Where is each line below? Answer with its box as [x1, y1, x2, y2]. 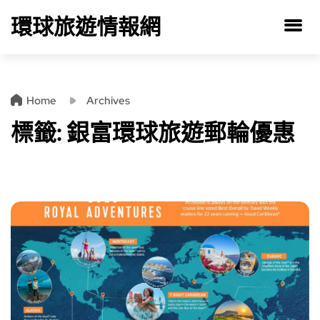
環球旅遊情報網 [11, 12, 161, 41]
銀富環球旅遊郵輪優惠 [66, 117, 295, 148]
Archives [86, 94, 130, 108]
